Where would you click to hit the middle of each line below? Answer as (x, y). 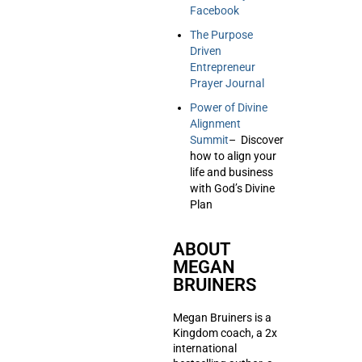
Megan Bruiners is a (222, 318)
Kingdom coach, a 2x (225, 333)
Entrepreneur (223, 67)
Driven (206, 51)
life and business (232, 172)
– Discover (256, 140)
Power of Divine (229, 107)
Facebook (215, 11)
